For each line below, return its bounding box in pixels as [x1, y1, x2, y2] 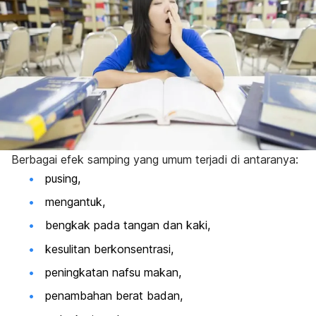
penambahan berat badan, [45, 288, 183, 303]
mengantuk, [45, 194, 105, 209]
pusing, [45, 171, 80, 186]
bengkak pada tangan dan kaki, [45, 218, 210, 233]
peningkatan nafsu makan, [45, 265, 181, 280]
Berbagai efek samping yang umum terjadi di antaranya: [11, 152, 298, 166]
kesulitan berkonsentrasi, [45, 241, 174, 256]
